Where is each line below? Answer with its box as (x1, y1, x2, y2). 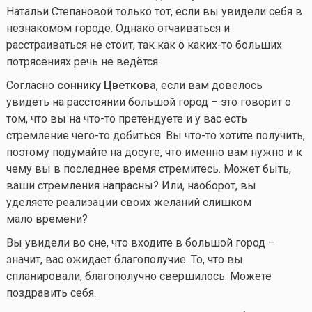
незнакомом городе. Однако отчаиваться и (6, 21, 230, 35)
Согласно (6, 78, 57, 92)
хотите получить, (216, 128, 305, 142)
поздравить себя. (6, 286, 96, 299)
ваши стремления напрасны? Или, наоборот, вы (6, 178, 256, 192)
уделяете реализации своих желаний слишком (6, 195, 251, 209)
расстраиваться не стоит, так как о (6, 38, 187, 52)
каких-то (187, 38, 233, 52)
